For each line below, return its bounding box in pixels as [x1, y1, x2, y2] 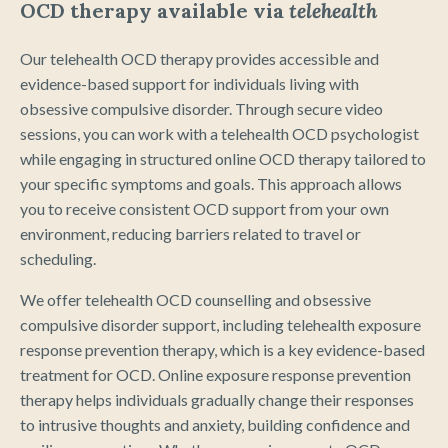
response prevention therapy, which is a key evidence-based [20, 340, 425, 360]
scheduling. [20, 249, 96, 269]
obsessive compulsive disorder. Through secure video [20, 99, 383, 119]
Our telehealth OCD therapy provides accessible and [20, 49, 379, 69]
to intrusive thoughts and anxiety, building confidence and [20, 415, 410, 435]
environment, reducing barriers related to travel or [20, 224, 361, 244]
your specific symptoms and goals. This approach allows [20, 174, 402, 194]
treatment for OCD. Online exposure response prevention [20, 365, 411, 385]
